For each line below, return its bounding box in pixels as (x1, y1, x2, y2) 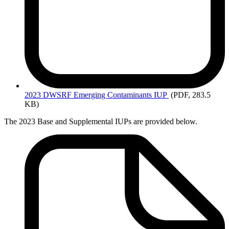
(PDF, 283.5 (171, 90, 211, 100)
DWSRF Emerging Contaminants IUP (43, 90, 167, 100)
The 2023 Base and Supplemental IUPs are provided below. (4, 117, 197, 126)
